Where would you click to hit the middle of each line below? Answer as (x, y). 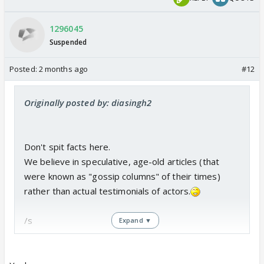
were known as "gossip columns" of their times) (122, 176)
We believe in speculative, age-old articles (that (122, 161)
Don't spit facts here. (67, 146)
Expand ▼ (135, 220)
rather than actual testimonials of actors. (108, 191)
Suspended (68, 42)
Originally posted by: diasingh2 (88, 102)
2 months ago (63, 69)
